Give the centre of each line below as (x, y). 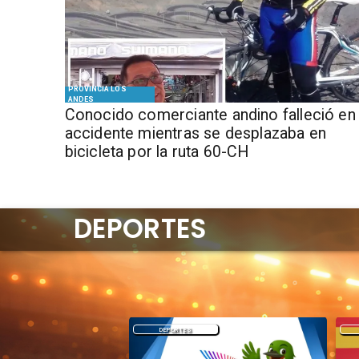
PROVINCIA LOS (97, 89)
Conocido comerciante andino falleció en (210, 115)
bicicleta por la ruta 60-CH (157, 152)
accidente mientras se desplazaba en (196, 133)
